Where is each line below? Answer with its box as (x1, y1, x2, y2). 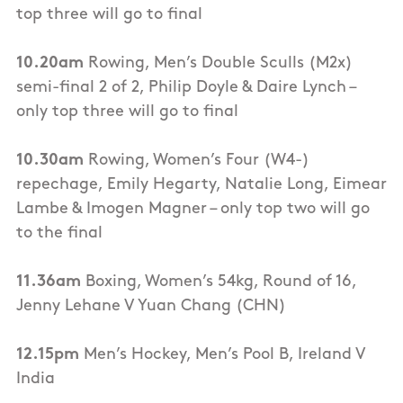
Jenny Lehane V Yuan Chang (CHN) (16, 298, 286, 316)
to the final (16, 225, 103, 243)
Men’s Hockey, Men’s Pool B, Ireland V (79, 346, 365, 364)
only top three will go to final (16, 103, 243, 121)
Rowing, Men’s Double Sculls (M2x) (88, 55, 353, 73)
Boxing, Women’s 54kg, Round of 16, (81, 273, 356, 291)
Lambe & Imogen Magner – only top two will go (16, 201, 370, 219)
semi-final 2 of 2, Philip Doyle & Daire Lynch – (16, 79, 355, 97)
